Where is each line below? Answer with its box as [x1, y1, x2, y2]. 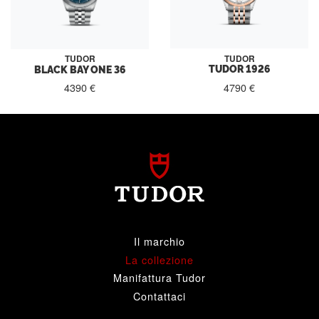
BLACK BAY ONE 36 [33, 61, 126, 76]
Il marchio [134, 234, 185, 249]
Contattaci [133, 288, 186, 303]
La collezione [125, 251, 194, 267]
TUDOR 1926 [208, 61, 271, 76]
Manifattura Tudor [113, 270, 206, 286]
